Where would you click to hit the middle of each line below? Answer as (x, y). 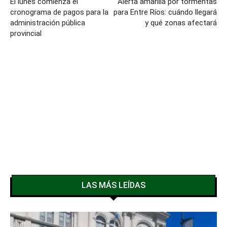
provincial (26, 33)
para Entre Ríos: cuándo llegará (165, 12)
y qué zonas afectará (181, 23)
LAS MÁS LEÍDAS (113, 185)
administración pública (48, 23)
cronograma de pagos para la (59, 12)
